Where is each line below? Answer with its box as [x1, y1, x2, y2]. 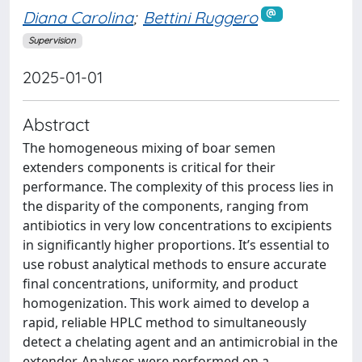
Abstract [23, 112, 90, 135]
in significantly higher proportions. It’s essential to [23, 235, 330, 254]
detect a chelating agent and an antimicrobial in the [23, 332, 338, 351]
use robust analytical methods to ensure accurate [23, 255, 326, 273]
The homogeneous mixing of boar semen [23, 138, 276, 157]
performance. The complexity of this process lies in [23, 177, 334, 196]
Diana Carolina [23, 6, 133, 27]
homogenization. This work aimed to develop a [23, 293, 309, 312]
